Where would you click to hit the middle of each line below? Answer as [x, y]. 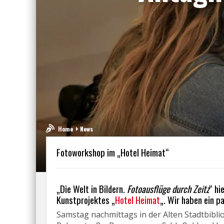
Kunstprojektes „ [86, 200]
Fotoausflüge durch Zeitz [168, 189]
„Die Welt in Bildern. [92, 189]
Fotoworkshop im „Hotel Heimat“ [113, 152]
